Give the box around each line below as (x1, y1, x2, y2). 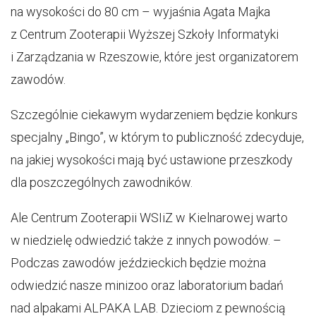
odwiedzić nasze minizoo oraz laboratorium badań (11, 278, 284, 293)
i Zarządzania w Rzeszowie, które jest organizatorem (11, 49, 298, 65)
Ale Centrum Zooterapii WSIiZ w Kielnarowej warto (11, 210, 288, 226)
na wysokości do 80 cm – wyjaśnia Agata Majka (11, 4, 270, 20)
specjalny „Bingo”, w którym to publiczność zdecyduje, (11, 130, 304, 145)
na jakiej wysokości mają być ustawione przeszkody (11, 152, 293, 168)
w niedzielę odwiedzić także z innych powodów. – (11, 233, 281, 248)
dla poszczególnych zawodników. (11, 175, 193, 190)
